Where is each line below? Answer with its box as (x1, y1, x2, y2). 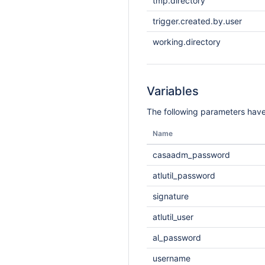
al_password (153, 232, 201, 243)
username (153, 253, 190, 263)
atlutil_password (153, 170, 215, 180)
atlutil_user (153, 212, 193, 222)
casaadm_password (153, 150, 230, 160)
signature (153, 191, 189, 201)
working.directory (153, 37, 221, 47)
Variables (147, 84, 199, 98)
